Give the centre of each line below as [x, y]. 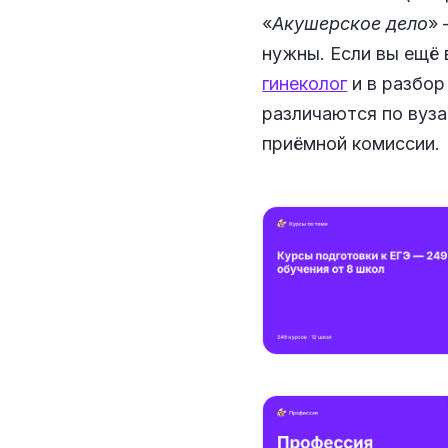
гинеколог [305, 84]
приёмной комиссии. [351, 144]
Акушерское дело [350, 24]
